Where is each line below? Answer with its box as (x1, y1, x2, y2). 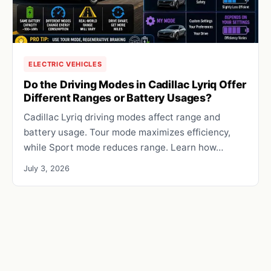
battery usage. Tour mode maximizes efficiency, (24, 126, 230, 138)
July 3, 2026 (24, 163, 70, 173)
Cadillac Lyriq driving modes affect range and (24, 111, 220, 123)
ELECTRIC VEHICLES (28, 59, 102, 68)
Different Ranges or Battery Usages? (24, 91, 212, 104)
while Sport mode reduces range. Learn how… (24, 141, 223, 153)
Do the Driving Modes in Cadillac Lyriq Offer (24, 77, 247, 91)
